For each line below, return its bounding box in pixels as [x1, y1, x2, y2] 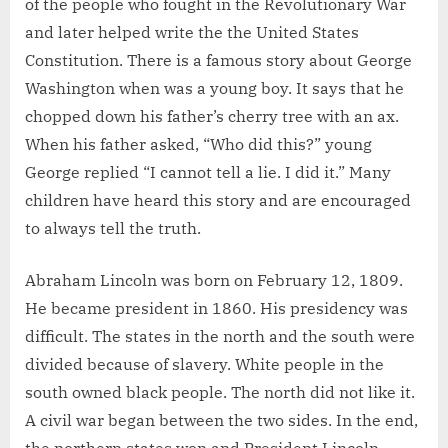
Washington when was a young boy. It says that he [25, 78, 404, 99]
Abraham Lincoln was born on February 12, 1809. [25, 270, 403, 291]
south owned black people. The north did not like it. [25, 382, 415, 403]
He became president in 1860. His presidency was [25, 298, 408, 319]
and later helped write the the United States [25, 22, 359, 43]
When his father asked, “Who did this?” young [25, 134, 372, 155]
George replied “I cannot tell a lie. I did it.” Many [25, 162, 391, 183]
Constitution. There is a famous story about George [25, 50, 412, 71]
